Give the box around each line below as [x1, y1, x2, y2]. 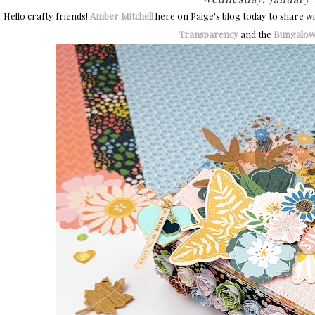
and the [238, 28, 274, 41]
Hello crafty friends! [1, 10, 90, 22]
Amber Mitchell [90, 10, 153, 22]
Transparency [178, 28, 238, 41]
